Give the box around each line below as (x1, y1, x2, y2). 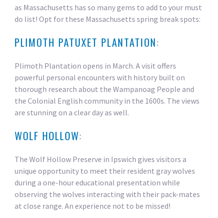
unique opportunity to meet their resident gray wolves (15, 166, 196, 176)
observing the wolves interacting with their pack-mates (15, 189, 200, 200)
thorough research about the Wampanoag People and (15, 84, 195, 94)
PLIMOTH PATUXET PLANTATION (15, 35, 157, 50)
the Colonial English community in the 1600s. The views (15, 96, 200, 106)
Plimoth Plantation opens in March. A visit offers (15, 61, 177, 71)
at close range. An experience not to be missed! (15, 201, 171, 211)
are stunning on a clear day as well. (15, 108, 129, 118)
